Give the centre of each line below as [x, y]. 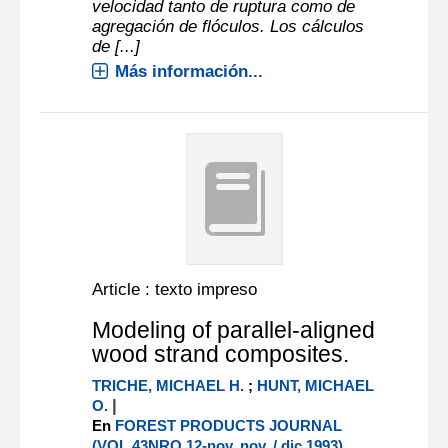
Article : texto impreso [175, 289]
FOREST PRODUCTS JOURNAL [229, 425]
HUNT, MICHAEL [316, 385]
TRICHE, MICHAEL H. [168, 385]
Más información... [189, 71]
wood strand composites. [221, 354]
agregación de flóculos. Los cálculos [228, 26]
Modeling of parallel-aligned [234, 330]
